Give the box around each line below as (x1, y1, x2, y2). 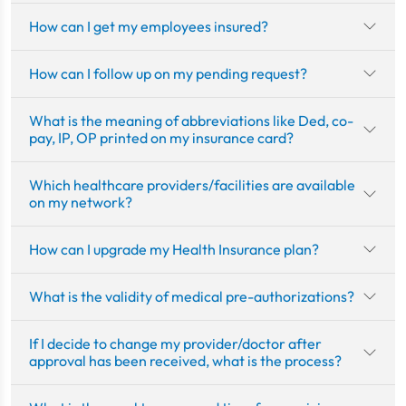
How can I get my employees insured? (29, 16, 268, 35)
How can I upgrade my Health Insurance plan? (29, 239, 319, 258)
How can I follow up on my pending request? (29, 63, 307, 82)
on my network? (29, 192, 132, 211)
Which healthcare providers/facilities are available (29, 175, 355, 194)
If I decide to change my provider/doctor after (29, 333, 322, 353)
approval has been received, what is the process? (29, 351, 342, 370)
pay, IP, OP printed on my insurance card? (29, 128, 294, 147)
